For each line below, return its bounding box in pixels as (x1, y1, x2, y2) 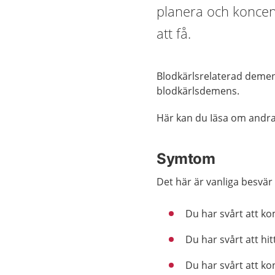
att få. (157, 24, 192, 42)
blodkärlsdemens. (157, 84, 240, 98)
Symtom (157, 150, 215, 168)
